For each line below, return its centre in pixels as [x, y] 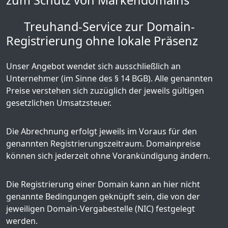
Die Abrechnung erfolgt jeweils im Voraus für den [102, 131]
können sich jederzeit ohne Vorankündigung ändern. [108, 156]
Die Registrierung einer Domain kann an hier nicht [103, 184]
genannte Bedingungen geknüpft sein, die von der [103, 196]
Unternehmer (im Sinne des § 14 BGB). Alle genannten [109, 78]
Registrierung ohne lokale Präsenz [102, 41]
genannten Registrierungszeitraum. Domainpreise [103, 144]
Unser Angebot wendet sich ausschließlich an [93, 66]
